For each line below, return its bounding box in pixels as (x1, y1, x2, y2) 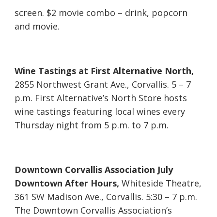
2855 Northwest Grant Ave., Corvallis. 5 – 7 (15, 78, 191, 91)
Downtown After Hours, (15, 177, 122, 189)
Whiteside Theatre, (122, 177, 201, 189)
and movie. (15, 20, 60, 32)
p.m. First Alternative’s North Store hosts (15, 92, 187, 104)
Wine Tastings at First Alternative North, (15, 65, 194, 77)
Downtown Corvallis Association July (15, 164, 173, 176)
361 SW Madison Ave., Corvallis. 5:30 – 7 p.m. (15, 191, 197, 203)
